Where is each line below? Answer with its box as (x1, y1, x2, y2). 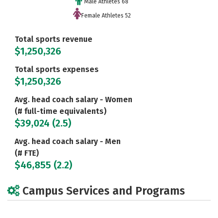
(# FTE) (15, 148, 39, 158)
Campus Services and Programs (22, 184, 185, 198)
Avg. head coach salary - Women (15, 95, 132, 105)
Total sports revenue (15, 35, 92, 44)
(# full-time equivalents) (15, 107, 107, 116)
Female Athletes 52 (81, 12, 131, 19)
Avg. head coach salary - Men (15, 137, 121, 146)
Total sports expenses (15, 65, 99, 74)
